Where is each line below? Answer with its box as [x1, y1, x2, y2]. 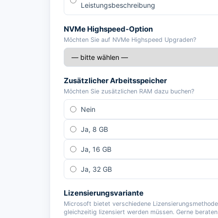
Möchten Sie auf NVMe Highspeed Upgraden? [64, 36, 196, 43]
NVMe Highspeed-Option [64, 24, 153, 34]
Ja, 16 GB [81, 145, 111, 153]
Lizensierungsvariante [64, 188, 144, 198]
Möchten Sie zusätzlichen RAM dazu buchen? [64, 88, 194, 95]
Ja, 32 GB [81, 165, 112, 173]
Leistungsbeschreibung [81, 1, 155, 9]
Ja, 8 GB [81, 125, 108, 133]
